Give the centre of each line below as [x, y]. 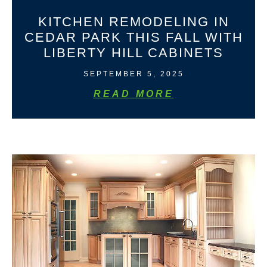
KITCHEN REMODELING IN [133, 22]
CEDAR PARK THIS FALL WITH [133, 38]
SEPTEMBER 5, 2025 [133, 74]
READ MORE [133, 94]
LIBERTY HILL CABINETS [133, 53]
